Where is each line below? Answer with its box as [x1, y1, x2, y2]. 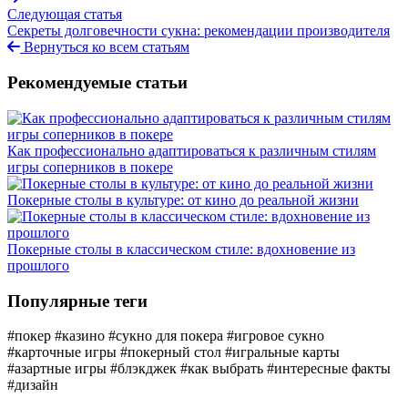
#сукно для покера [108, 328, 223, 344]
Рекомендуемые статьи [7, 73, 188, 93]
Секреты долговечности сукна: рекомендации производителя [7, 23, 390, 39]
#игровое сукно [227, 328, 324, 344]
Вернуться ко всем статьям [24, 39, 189, 56]
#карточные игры [7, 344, 117, 361]
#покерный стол [120, 344, 221, 361]
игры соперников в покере [7, 158, 173, 175]
